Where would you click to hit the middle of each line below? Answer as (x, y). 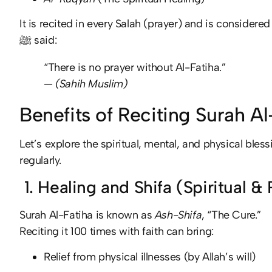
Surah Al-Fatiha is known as (87, 215)
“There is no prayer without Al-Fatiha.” (135, 67)
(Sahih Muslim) (91, 83)
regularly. (40, 160)
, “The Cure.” (232, 215)
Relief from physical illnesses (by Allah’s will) (150, 257)
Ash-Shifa (178, 215)
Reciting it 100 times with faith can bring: (117, 232)
